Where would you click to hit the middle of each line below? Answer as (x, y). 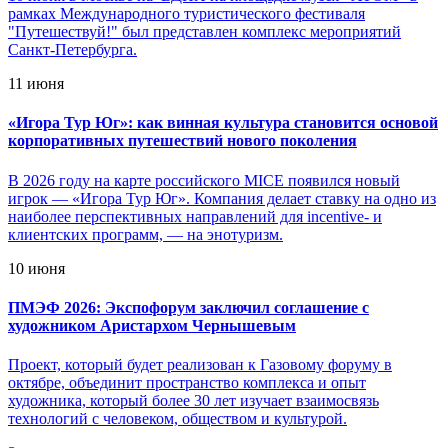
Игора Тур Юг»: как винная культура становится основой (227, 123)
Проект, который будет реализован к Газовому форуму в (200, 365)
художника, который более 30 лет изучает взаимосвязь (193, 401)
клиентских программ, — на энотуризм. (145, 234)
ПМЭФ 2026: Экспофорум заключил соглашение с (188, 307)
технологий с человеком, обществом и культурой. (177, 419)
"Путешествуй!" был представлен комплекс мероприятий (204, 32)
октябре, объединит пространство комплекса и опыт (187, 383)
